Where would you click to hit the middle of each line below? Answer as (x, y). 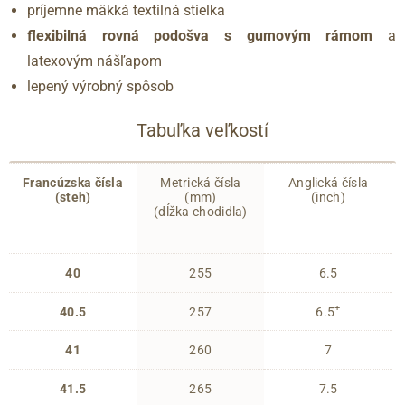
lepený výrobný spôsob (100, 87)
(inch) (328, 197)
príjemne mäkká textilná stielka (126, 11)
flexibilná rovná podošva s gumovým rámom (207, 36)
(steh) (73, 197)
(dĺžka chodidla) (200, 211)
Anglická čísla (328, 182)
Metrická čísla (201, 182)
